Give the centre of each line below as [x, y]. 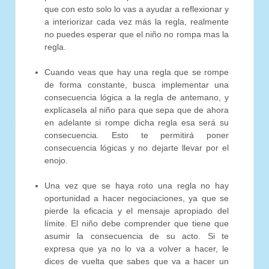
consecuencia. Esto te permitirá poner [137, 135]
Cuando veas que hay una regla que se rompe [137, 72]
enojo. [56, 161]
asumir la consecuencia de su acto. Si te [137, 236]
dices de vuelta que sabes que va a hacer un [137, 261]
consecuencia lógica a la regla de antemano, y [137, 98]
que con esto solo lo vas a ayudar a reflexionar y [137, 9]
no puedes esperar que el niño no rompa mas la [137, 35]
